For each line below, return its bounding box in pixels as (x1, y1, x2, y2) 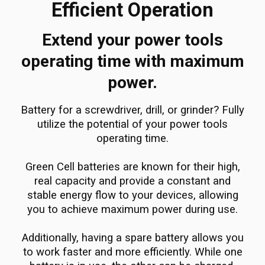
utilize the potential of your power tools (37, 117, 228, 131)
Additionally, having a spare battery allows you (21, 231, 244, 244)
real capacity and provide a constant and (34, 174, 231, 188)
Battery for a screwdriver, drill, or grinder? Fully (21, 103, 244, 117)
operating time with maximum (21, 51, 244, 72)
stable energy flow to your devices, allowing (27, 188, 238, 202)
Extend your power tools (42, 30, 223, 50)
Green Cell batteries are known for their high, (25, 160, 240, 173)
